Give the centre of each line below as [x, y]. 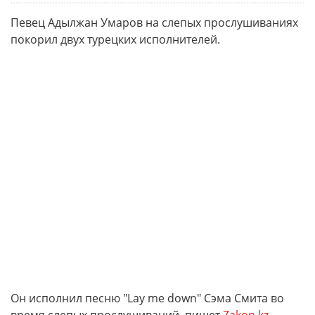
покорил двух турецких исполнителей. [115, 39]
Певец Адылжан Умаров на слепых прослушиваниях [154, 22]
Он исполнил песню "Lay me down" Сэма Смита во [147, 298]
